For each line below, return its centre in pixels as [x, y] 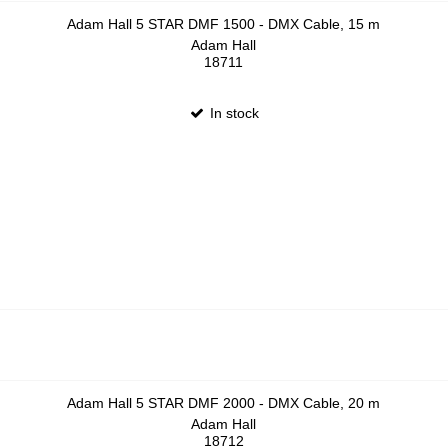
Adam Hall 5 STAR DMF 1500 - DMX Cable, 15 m [224, 24]
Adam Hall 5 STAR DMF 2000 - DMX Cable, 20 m [224, 403]
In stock [233, 112]
